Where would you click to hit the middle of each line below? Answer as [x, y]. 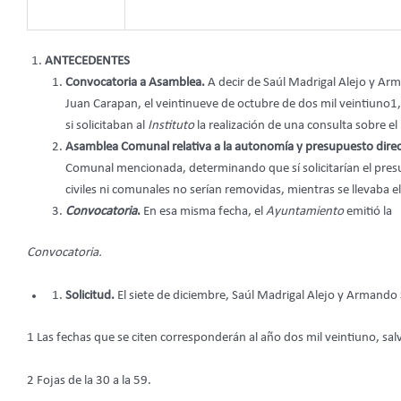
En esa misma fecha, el [204, 211]
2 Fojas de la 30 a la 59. [89, 380]
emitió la [369, 211]
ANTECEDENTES [87, 61]
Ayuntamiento [306, 211]
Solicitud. [91, 296]
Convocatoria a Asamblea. [136, 82]
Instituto [172, 125]
